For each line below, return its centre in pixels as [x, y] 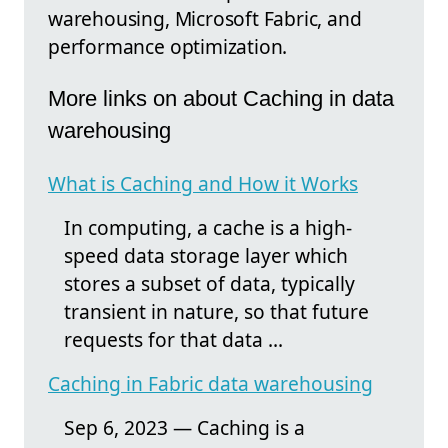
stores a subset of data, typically [209, 283]
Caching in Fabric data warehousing [210, 383]
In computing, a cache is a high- [208, 227]
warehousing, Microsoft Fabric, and [205, 18]
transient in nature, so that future [216, 311]
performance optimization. [168, 46]
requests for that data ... [173, 339]
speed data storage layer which [206, 255]
